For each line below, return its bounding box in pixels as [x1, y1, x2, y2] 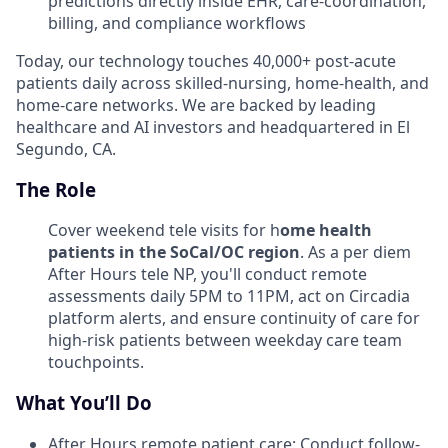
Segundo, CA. [16, 138, 116, 160]
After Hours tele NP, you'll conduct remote [48, 263, 367, 286]
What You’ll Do [16, 390, 152, 416]
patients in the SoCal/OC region [48, 241, 300, 264]
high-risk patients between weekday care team [48, 329, 402, 352]
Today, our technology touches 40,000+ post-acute [16, 50, 396, 72]
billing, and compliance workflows [48, 12, 306, 34]
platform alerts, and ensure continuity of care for [48, 307, 420, 330]
